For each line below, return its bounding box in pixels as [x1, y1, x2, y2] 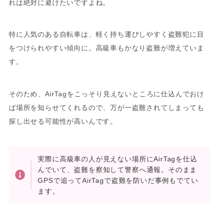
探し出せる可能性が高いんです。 [8, 117, 118, 126]
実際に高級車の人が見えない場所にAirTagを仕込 [38, 154, 197, 163]
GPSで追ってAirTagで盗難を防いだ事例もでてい [38, 176, 198, 184]
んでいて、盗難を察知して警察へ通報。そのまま [38, 165, 197, 174]
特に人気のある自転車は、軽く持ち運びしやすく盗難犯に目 [8, 30, 204, 39]
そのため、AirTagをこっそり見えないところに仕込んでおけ [8, 90, 205, 98]
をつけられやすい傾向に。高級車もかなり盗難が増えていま [8, 44, 204, 52]
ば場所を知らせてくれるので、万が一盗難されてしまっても [8, 104, 204, 112]
